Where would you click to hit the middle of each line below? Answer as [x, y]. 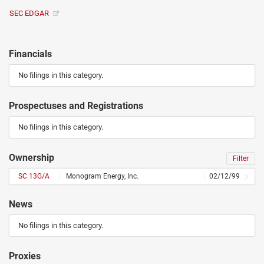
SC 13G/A [34, 176]
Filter [241, 159]
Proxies [25, 256]
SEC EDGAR [30, 13]
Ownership [32, 158]
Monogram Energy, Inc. [102, 176]
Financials [30, 54]
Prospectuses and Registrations [76, 106]
